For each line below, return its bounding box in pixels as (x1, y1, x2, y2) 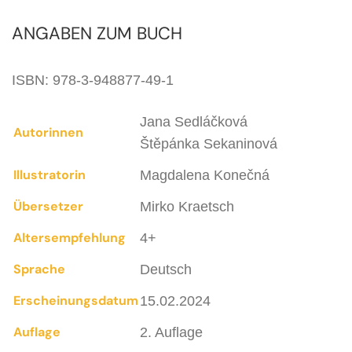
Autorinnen (13, 123, 83, 141)
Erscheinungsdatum (13, 291, 138, 309)
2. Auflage (140, 324, 203, 340)
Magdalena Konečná (140, 167, 269, 183)
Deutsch (140, 261, 192, 277)
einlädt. (12, 12, 53, 26)
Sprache (13, 260, 65, 277)
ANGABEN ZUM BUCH (12, 22, 182, 46)
